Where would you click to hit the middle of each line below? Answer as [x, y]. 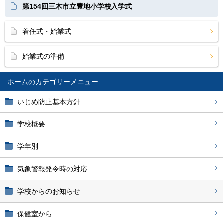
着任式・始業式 [47, 31]
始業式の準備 [43, 56]
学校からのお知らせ [49, 191]
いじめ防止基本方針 [49, 102]
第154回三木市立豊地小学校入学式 [77, 6]
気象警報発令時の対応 [52, 169]
